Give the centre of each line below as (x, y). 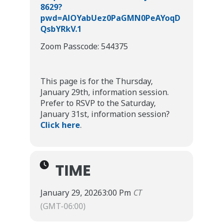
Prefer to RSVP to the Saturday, (98, 103)
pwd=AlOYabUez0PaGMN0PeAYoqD (110, 18)
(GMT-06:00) (63, 206)
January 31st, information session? (105, 114)
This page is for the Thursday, (97, 81)
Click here (60, 125)
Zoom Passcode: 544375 (84, 46)
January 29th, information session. (105, 92)
